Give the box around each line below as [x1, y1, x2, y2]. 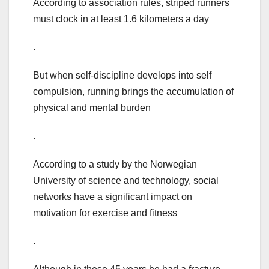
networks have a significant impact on [33, 192, 192, 202]
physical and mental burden [33, 103, 151, 113]
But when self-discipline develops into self [33, 70, 211, 81]
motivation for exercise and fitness [33, 208, 177, 219]
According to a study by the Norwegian [33, 159, 197, 170]
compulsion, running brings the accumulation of [33, 86, 234, 97]
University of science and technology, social [33, 175, 219, 186]
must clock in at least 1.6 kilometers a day [33, 14, 209, 25]
